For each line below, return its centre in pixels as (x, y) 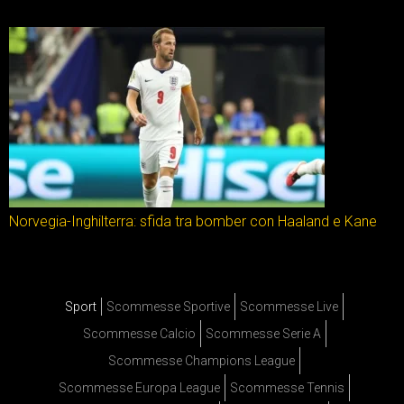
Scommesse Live (289, 307)
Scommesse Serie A (263, 334)
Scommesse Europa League (139, 388)
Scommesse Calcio (139, 334)
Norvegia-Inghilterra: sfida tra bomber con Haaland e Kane (193, 222)
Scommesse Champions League (202, 361)
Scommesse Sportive (168, 307)
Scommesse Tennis (287, 388)
